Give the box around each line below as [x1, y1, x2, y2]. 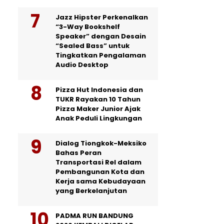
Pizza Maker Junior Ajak [55, 104, 140, 114]
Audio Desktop [55, 60, 108, 70]
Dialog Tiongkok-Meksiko [55, 138, 146, 148]
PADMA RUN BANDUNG [55, 211, 133, 221]
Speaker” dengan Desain [55, 31, 146, 41]
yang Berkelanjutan [55, 186, 127, 196]
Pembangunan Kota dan [55, 167, 144, 177]
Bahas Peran [55, 148, 101, 158]
